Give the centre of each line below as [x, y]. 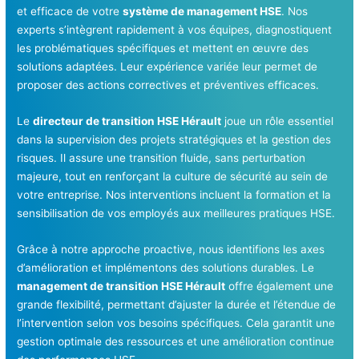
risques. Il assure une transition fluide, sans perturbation [161, 158]
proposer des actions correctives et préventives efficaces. [168, 85]
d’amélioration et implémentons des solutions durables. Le [166, 268]
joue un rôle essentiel [278, 121]
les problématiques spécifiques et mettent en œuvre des [163, 48]
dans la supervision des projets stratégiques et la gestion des [174, 140]
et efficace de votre [70, 12]
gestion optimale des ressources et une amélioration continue [176, 342]
